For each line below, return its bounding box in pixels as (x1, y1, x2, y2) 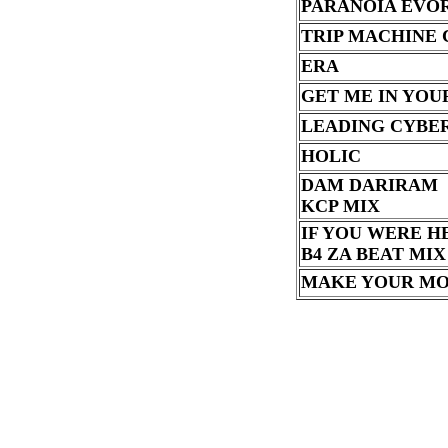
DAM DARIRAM (300, 175, 438, 195)
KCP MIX (300, 196, 380, 216)
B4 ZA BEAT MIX (300, 244, 446, 264)
